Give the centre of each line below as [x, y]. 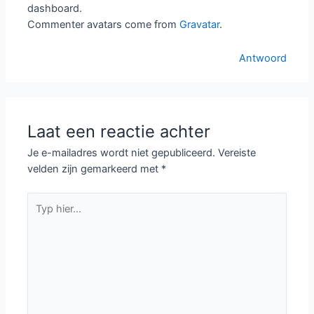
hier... [40, 216]
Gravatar [200, 24]
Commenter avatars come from [104, 24]
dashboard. [55, 8]
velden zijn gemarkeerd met [95, 169]
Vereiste [237, 153]
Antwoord [262, 59]
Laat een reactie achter [119, 132]
